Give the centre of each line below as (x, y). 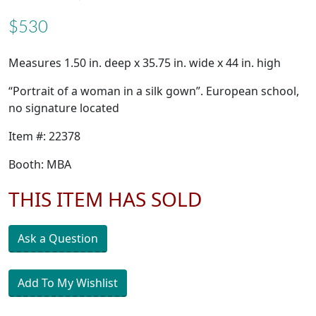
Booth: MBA (40, 165)
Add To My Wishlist (68, 283)
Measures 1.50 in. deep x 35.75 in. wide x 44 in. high (145, 63)
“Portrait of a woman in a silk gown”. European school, (154, 91)
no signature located (64, 108)
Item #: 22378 (44, 136)
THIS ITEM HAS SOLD (105, 199)
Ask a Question (58, 239)
